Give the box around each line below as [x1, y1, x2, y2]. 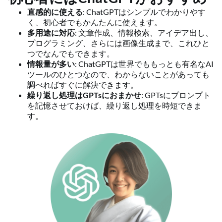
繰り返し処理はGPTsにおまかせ [27, 90, 141, 100]
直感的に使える [27, 7, 83, 16]
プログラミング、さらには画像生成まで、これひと [27, 38, 210, 48]
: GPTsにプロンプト [141, 90, 211, 100]
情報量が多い [27, 59, 75, 68]
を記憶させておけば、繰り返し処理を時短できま [27, 101, 202, 110]
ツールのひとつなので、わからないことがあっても [27, 69, 210, 79]
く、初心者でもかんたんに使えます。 [27, 17, 162, 27]
